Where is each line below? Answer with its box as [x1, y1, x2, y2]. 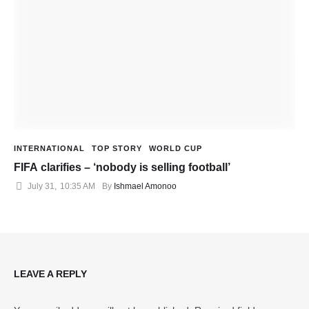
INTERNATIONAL [14, 144, 85, 153]
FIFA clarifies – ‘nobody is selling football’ [14, 161, 230, 174]
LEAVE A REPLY [14, 268, 87, 280]
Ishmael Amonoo [114, 181, 177, 192]
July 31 [28, 181, 54, 192]
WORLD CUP [149, 144, 202, 153]
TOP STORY [92, 144, 142, 153]
